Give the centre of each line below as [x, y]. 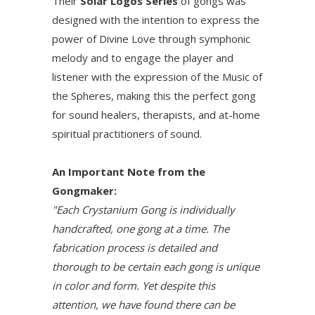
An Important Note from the [129, 172]
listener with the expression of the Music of [157, 77]
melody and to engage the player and [143, 58]
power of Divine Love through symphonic [151, 39]
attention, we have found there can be [143, 305]
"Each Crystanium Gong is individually [143, 210]
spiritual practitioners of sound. [127, 134]
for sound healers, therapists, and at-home [156, 115]
